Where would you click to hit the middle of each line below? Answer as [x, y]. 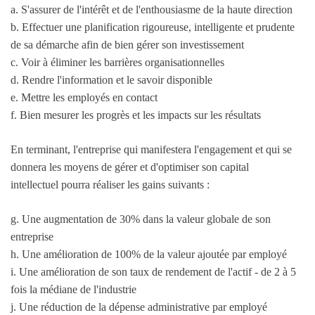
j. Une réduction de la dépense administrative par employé [139, 307]
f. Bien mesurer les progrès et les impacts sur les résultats [136, 115]
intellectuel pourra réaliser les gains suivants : [110, 185]
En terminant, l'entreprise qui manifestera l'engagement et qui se [151, 150]
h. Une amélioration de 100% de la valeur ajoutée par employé [149, 255]
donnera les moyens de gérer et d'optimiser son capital [130, 167]
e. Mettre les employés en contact [84, 98]
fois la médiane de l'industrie [73, 290]
